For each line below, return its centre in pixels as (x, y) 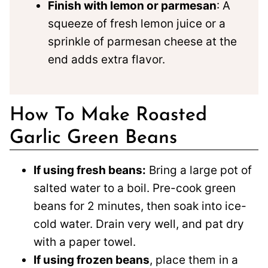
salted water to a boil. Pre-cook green (135, 188)
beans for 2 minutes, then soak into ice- (140, 206)
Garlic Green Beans (93, 138)
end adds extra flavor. (106, 59)
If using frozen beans (92, 260)
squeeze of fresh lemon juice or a (137, 23)
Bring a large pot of (199, 170)
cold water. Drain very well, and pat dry (139, 224)
